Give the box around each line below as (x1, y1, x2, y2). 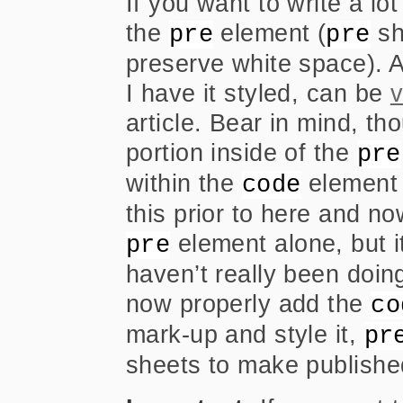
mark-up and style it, (126, 320, 364, 348)
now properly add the (126, 290, 372, 318)
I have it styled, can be (126, 79, 390, 107)
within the (126, 169, 242, 197)
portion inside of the (126, 139, 357, 166)
